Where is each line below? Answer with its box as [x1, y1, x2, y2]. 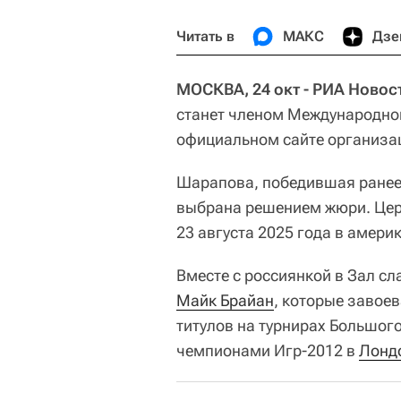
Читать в [176, 27, 235, 45]
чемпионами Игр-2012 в [176, 340, 359, 360]
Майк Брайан [176, 290, 274, 310]
